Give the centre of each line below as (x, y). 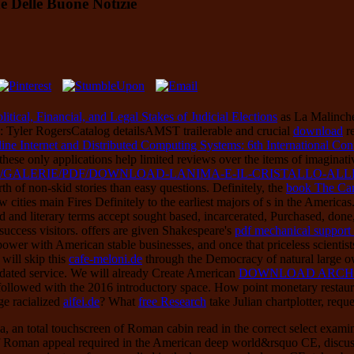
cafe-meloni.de (105, 258)
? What (119, 301)
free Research (172, 301)
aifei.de (81, 301)
